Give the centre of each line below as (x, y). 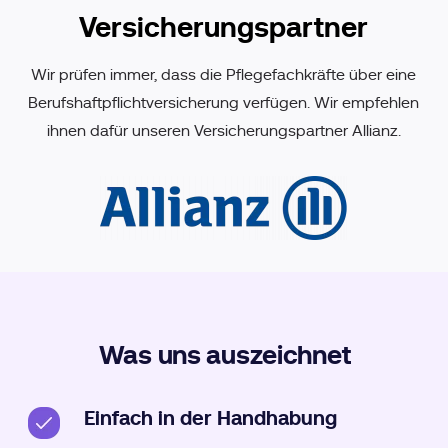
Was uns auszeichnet (224, 354)
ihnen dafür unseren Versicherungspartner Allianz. (223, 129)
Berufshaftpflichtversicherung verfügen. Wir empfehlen (224, 101)
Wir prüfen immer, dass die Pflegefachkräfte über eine (224, 73)
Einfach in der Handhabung (210, 418)
